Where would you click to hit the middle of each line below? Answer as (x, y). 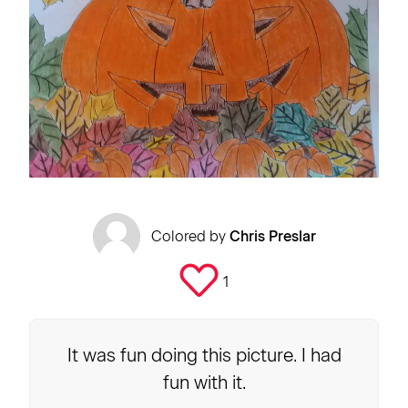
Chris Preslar (272, 237)
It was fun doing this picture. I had (204, 356)
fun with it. (204, 383)
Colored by (190, 237)
